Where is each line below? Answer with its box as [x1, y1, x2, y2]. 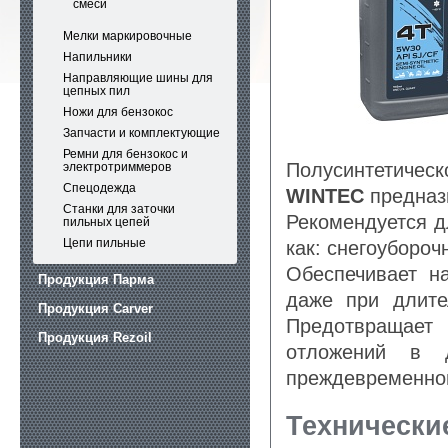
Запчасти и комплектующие [63, 126, 220, 140]
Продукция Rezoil [38, 330, 152, 345]
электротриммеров [63, 160, 171, 174]
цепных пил [63, 84, 130, 98]
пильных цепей [63, 215, 150, 229]
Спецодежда [63, 181, 136, 195]
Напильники [63, 50, 132, 64]
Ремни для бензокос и [63, 147, 188, 161]
